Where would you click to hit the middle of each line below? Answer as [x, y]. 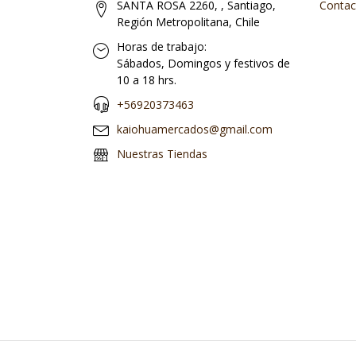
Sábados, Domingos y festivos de [203, 63]
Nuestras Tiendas [162, 154]
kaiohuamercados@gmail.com [195, 129]
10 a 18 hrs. [147, 80]
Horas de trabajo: [162, 46]
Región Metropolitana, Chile [188, 22]
